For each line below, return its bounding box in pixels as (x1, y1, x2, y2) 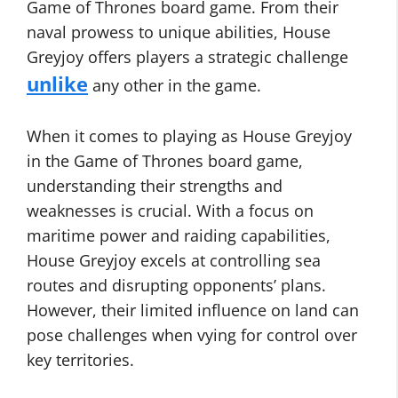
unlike (27, 71, 88, 97)
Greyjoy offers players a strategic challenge (27, 46, 348, 68)
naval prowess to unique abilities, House (27, 21, 330, 43)
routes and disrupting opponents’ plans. (27, 275, 326, 296)
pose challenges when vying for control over (27, 324, 357, 346)
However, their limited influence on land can (27, 299, 359, 321)
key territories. (27, 349, 134, 370)
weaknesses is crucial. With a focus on (27, 200, 314, 221)
